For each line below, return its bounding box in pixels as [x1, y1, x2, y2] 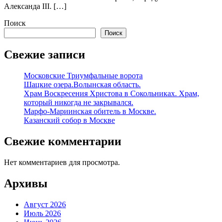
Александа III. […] [4, 2, 66, 11]
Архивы [4, 176, 48, 190]
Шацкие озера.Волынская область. [24, 80, 141, 89]
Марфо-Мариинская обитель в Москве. [24, 107, 156, 115]
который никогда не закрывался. [24, 98, 133, 107]
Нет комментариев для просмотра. [4, 158, 120, 166]
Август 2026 [24, 200, 66, 209]
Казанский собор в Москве [24, 115, 115, 124]
